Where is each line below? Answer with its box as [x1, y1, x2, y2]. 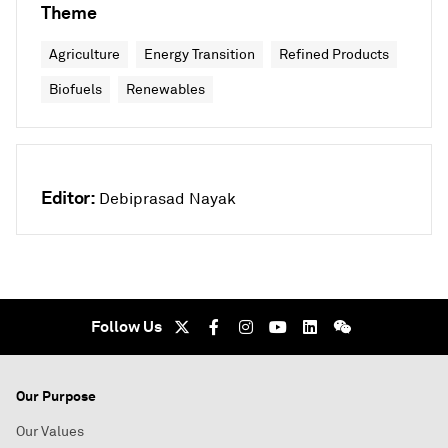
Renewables [126, 81, 205, 98]
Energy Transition [144, 46, 255, 63]
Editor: [41, 186, 96, 209]
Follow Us [90, 316, 162, 337]
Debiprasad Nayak [99, 189, 237, 209]
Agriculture [49, 46, 120, 63]
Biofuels [49, 81, 102, 98]
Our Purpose [16, 387, 96, 405]
